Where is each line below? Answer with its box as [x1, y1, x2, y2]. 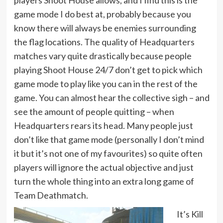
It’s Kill [176, 208, 203, 220]
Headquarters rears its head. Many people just [13, 119, 193, 131]
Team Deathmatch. [13, 189, 88, 201]
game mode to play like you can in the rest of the [13, 78, 198, 89]
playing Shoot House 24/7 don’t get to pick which [13, 64, 203, 75]
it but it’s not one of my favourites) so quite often [13, 147, 203, 159]
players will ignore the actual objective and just [13, 161, 194, 173]
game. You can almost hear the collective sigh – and [13, 92, 210, 103]
